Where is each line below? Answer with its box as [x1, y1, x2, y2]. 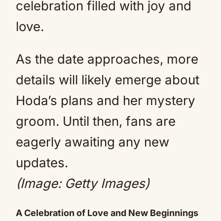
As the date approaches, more [16, 51, 198, 67]
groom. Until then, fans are [16, 113, 176, 129]
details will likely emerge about [16, 72, 199, 87]
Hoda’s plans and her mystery [16, 93, 195, 108]
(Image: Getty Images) [16, 176, 156, 191]
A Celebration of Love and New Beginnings [16, 208, 198, 218]
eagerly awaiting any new [16, 134, 169, 149]
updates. [16, 155, 68, 170]
